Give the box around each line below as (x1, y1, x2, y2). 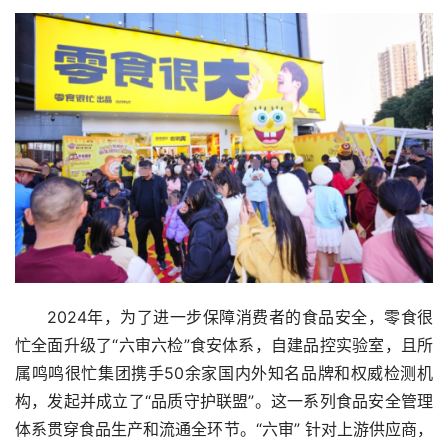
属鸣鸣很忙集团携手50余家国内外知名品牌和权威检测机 (15, 363, 433, 384)
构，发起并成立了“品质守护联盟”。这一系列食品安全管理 (15, 391, 433, 412)
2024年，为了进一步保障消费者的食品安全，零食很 (47, 307, 433, 328)
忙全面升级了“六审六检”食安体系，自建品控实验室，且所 (15, 335, 433, 356)
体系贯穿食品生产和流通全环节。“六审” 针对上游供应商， (15, 419, 433, 440)
